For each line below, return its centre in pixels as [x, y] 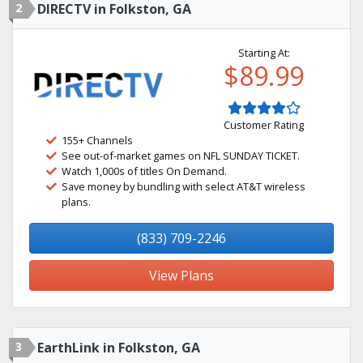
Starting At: [264, 53]
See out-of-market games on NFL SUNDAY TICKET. [181, 156]
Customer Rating [264, 125]
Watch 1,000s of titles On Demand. [144, 171]
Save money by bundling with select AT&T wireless [184, 186]
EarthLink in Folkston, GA [119, 348]
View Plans [181, 275]
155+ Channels [97, 140]
